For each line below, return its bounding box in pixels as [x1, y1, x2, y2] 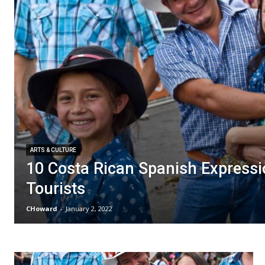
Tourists [26, 179, 85, 199]
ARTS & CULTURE [30, 147, 76, 154]
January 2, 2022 [66, 204, 112, 214]
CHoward [26, 204, 57, 214]
